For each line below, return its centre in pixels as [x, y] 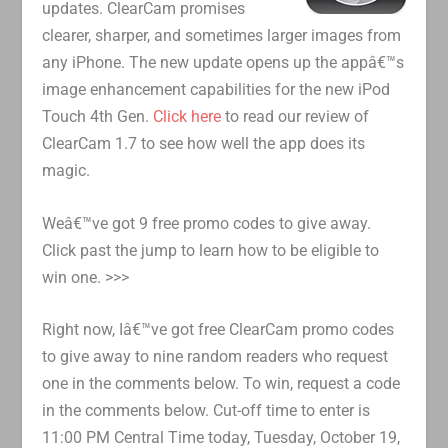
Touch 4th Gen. [98, 117]
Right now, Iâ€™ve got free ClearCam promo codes [218, 330]
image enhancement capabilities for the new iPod [216, 90]
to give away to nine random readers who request [215, 357]
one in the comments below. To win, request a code [221, 384]
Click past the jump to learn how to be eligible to [211, 250]
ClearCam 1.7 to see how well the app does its [204, 144]
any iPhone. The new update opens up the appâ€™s [223, 63]
